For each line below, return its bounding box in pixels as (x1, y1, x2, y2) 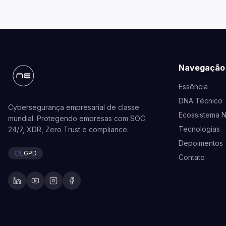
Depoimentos (179, 139, 223, 148)
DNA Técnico (179, 96, 222, 105)
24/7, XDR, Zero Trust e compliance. (8, 125, 129, 134)
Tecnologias (179, 125, 220, 134)
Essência (179, 82, 208, 91)
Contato (179, 153, 205, 162)
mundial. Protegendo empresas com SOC (8, 114, 145, 123)
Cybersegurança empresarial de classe (8, 103, 139, 112)
